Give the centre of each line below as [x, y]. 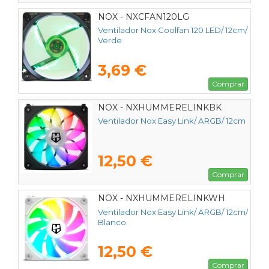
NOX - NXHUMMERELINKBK [160, 108]
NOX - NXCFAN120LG [144, 17]
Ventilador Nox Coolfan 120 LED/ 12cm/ [173, 30]
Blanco [112, 222]
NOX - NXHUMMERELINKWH [162, 198]
